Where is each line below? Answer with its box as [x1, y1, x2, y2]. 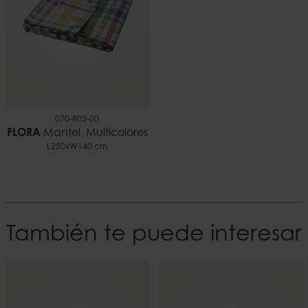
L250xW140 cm [47, 143, 107, 152]
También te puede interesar [6, 224, 302, 247]
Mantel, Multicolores [40, 128, 148, 140]
